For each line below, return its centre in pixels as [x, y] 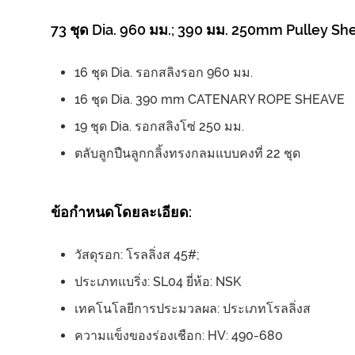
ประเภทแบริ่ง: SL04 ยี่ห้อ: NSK [158, 282]
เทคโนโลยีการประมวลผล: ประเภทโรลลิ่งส [193, 309]
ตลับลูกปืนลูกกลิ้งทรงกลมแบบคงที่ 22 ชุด [187, 154]
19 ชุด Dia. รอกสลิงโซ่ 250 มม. [159, 127]
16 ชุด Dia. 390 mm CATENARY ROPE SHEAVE [210, 100]
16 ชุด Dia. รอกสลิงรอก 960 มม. [164, 73]
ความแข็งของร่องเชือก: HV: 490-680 [179, 336]
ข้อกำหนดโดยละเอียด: [121, 212]
